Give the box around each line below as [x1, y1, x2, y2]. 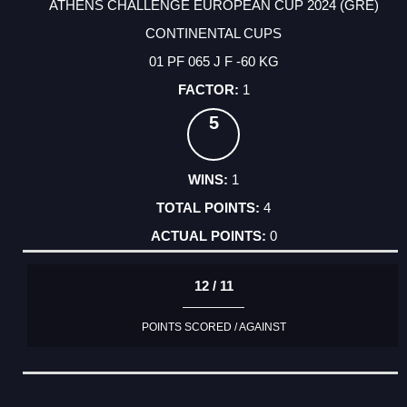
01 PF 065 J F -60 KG [148, 54, 279, 70]
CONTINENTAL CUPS [145, 25, 282, 42]
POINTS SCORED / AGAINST [141, 320, 286, 333]
